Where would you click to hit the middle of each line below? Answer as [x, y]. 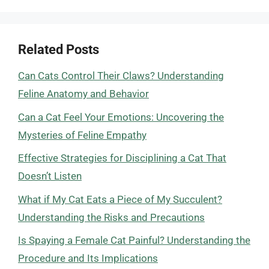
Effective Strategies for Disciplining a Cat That [122, 158]
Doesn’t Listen [50, 176]
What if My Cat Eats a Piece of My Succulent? [120, 199]
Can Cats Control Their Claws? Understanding [121, 76]
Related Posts [59, 50]
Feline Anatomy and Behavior [83, 94]
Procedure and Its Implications [88, 258]
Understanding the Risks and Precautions [111, 217]
